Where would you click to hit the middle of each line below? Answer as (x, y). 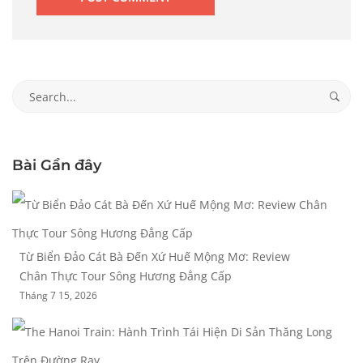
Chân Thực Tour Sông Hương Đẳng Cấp (126, 276)
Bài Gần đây (57, 166)
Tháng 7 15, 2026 (58, 296)
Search (30, 89)
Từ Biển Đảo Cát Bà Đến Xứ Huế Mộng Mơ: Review (155, 257)
